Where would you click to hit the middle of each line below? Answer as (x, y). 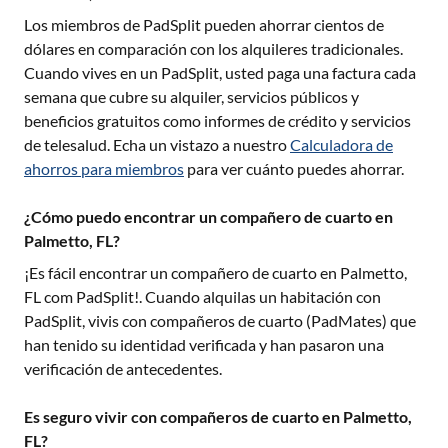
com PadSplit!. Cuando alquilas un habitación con (211, 296)
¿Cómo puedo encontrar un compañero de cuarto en (208, 216)
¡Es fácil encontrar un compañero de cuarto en (182, 272)
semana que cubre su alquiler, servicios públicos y (191, 96)
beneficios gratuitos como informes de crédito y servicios (217, 120)
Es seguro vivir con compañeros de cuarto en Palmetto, (218, 416)
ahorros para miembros (104, 168)
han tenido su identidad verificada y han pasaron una (204, 344)
